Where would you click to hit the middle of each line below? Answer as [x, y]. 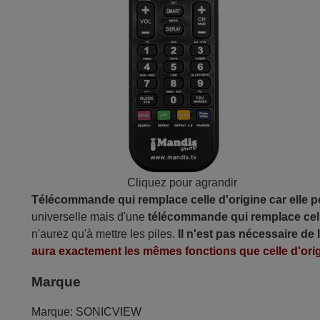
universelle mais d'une [90, 217]
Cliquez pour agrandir [182, 182]
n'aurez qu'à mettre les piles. [105, 234]
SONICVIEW [109, 312]
